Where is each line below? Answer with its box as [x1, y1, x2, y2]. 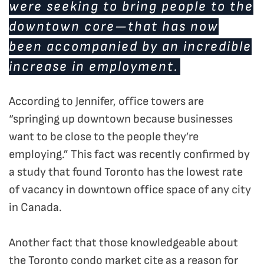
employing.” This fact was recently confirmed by [9, 147, 250, 162]
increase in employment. [9, 58, 178, 75]
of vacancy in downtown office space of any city [9, 183, 251, 197]
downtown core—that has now [9, 18, 219, 35]
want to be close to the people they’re [9, 130, 199, 144]
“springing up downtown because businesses [9, 112, 233, 127]
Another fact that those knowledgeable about [9, 236, 238, 250]
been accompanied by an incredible [9, 38, 252, 55]
